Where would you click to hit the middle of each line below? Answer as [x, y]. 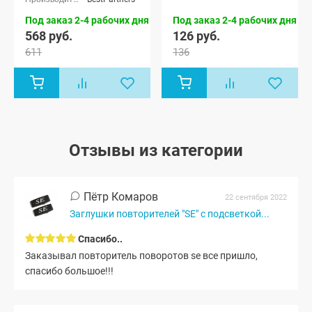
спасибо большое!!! [69, 271]
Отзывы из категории [156, 150]
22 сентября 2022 [256, 197]
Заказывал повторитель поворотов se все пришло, [141, 256]
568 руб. [49, 36]
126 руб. [196, 36]
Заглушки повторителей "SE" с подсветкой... [170, 213]
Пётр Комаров [119, 197]
